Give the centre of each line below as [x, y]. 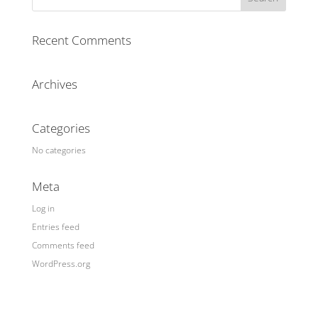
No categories [59, 150]
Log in [43, 208]
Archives [54, 84]
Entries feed [55, 227]
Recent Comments [81, 40]
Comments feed [63, 245]
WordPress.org [61, 264]
